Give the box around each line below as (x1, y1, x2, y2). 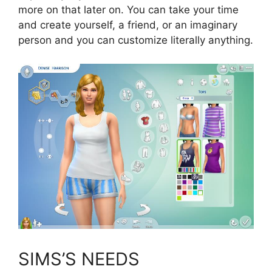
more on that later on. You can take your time (18, 4, 239, 16)
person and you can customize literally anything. (18, 34, 253, 46)
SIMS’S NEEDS (18, 248, 140, 270)
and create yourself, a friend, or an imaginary (18, 19, 237, 31)
